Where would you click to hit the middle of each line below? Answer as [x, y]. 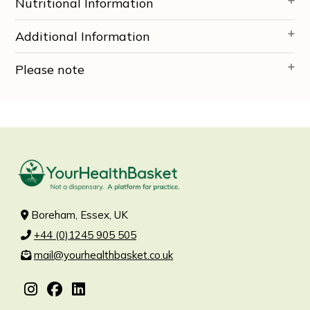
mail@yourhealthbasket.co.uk [103, 255]
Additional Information [83, 36]
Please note [50, 69]
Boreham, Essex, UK [78, 215]
